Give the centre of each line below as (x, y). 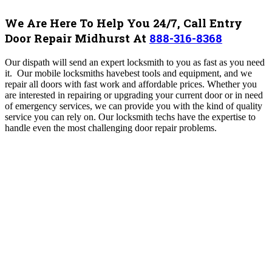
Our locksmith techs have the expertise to (177, 117)
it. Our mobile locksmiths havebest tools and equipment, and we (128, 73)
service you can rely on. (52, 117)
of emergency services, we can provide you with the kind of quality (134, 106)
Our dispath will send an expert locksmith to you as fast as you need (135, 62)
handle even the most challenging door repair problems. (112, 128)
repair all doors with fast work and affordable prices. (106, 84)
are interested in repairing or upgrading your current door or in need (134, 95)
